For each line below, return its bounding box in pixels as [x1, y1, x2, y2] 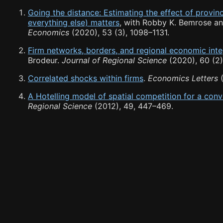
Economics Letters [148, 73, 218, 84]
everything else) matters [28, 17, 119, 28]
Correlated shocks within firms [28, 73, 143, 84]
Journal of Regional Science [62, 55, 167, 66]
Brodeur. [28, 55, 62, 66]
